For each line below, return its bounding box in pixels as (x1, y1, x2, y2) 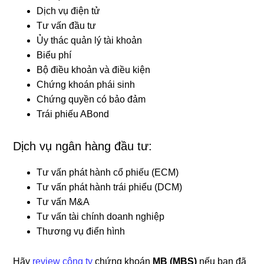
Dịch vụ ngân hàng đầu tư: (13, 139, 153, 153)
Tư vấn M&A (37, 196, 90, 207)
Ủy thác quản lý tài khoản (37, 35, 143, 45)
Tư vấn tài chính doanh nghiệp (37, 211, 165, 222)
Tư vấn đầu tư (37, 20, 97, 31)
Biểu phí (37, 49, 72, 60)
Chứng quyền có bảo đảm (37, 94, 146, 104)
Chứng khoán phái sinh (37, 79, 136, 90)
